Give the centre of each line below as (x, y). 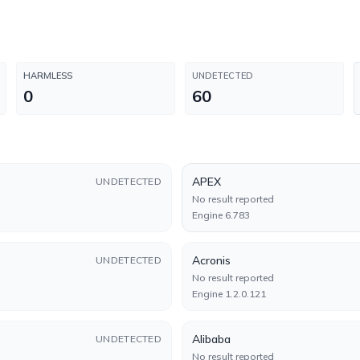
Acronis (211, 260)
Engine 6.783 (221, 215)
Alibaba (211, 339)
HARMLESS (48, 76)
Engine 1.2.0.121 (229, 294)
